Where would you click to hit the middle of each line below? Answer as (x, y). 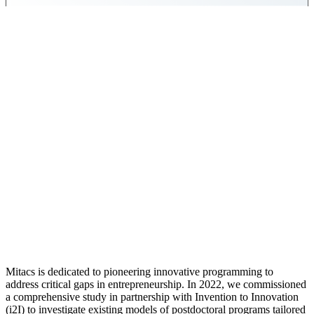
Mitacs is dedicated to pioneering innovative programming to (139, 271)
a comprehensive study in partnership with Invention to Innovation (152, 296)
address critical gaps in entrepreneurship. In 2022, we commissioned (156, 284)
